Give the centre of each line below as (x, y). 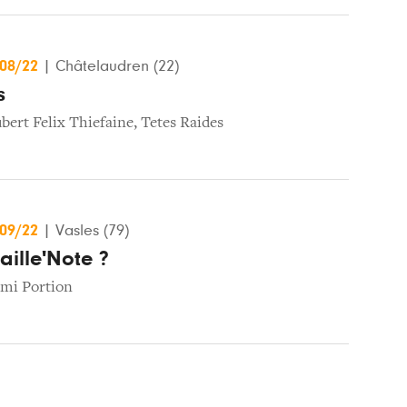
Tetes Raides (182, 123)
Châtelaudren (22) (117, 66)
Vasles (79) (92, 230)
